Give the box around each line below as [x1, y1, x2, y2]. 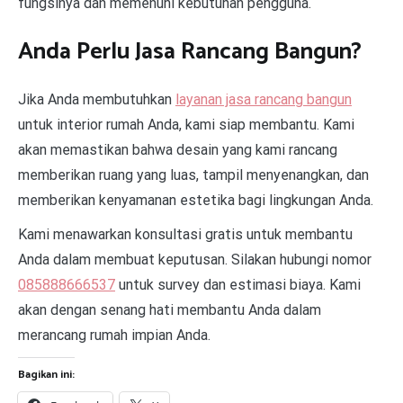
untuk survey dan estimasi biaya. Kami [115, 276, 361, 294]
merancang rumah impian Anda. [18, 327, 210, 345]
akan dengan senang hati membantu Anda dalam [18, 301, 321, 319]
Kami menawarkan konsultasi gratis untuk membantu [18, 226, 353, 244]
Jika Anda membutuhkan [18, 91, 175, 109]
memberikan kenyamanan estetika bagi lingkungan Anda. [18, 192, 373, 210]
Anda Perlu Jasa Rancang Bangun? [18, 31, 362, 71]
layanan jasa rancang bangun [175, 91, 352, 109]
